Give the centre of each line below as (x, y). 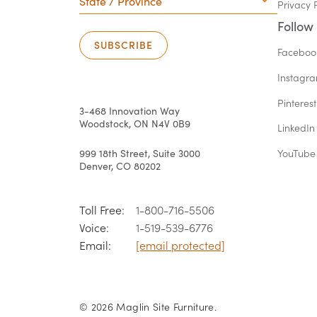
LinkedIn (296, 128)
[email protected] (180, 245)
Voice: (94, 227)
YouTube (296, 154)
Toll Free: (102, 209)
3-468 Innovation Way (129, 110)
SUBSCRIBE (123, 45)
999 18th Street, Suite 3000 (140, 153)
